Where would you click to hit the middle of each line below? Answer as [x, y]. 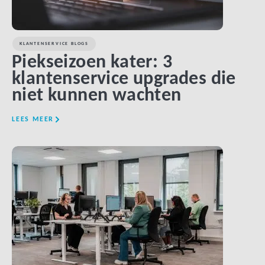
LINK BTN [132, 157]
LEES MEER [33, 119]
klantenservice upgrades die [124, 79]
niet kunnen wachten [97, 96]
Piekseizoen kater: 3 [92, 63]
